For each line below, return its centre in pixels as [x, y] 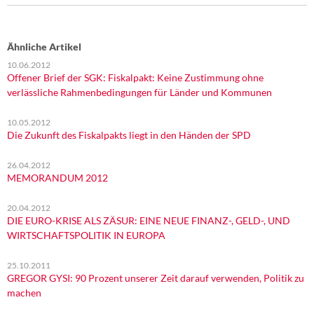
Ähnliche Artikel [44, 47]
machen [24, 293]
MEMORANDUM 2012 [57, 178]
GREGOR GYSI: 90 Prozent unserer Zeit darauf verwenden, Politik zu [156, 278]
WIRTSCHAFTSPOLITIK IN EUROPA [86, 235]
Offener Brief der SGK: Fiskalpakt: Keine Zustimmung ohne [135, 77]
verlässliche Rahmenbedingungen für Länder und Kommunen [139, 92]
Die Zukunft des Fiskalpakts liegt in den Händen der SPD [129, 135]
